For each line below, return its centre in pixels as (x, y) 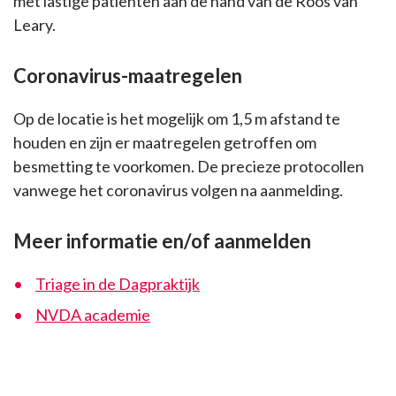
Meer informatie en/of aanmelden (162, 241)
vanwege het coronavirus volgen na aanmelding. (178, 190)
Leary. (34, 25)
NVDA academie (93, 315)
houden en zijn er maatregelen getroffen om (165, 143)
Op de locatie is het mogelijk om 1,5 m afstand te (177, 119)
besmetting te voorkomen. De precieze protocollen (189, 167)
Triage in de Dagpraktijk (118, 284)
